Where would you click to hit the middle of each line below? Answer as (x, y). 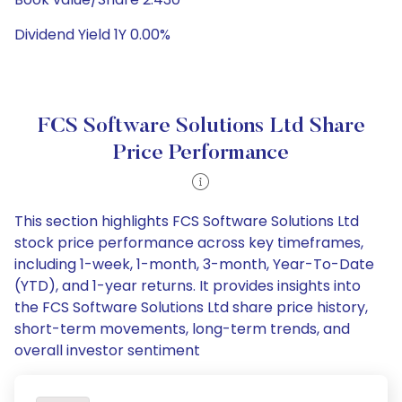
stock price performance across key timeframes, (189, 243)
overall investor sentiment (107, 350)
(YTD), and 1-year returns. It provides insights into (188, 286)
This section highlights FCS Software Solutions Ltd (187, 221)
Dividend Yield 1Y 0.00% (92, 35)
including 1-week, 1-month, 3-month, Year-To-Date (194, 264)
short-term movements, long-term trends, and (182, 329)
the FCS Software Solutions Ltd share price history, (191, 307)
